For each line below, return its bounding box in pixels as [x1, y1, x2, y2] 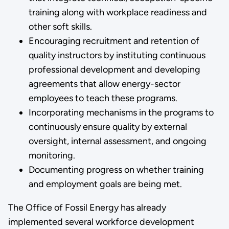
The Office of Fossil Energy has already [8, 201, 166, 213]
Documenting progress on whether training [28, 164, 204, 175]
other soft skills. [28, 20, 92, 32]
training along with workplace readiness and [28, 6, 207, 18]
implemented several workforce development [8, 216, 194, 227]
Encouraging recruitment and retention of [28, 35, 199, 47]
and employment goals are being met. [28, 178, 182, 190]
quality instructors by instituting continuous [28, 49, 205, 61]
